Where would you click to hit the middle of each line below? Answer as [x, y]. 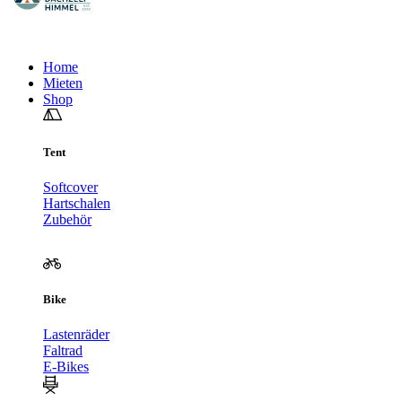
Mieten [63, 83]
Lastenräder [76, 335]
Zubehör [67, 219]
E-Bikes [66, 367]
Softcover [70, 187]
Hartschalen [77, 203]
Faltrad [63, 351]
